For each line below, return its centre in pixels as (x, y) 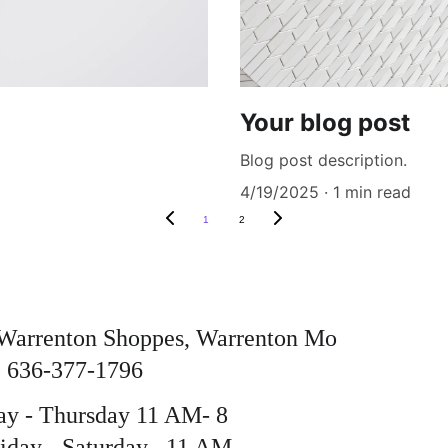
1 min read (372, 192)
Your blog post (325, 123)
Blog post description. (323, 160)
